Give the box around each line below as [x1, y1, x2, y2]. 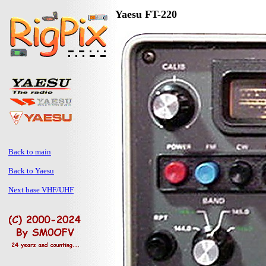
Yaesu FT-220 [115, 8, 177, 20]
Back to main [8, 147, 51, 156]
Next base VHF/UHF [8, 185, 74, 194]
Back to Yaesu [8, 166, 54, 175]
